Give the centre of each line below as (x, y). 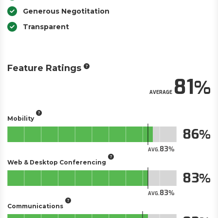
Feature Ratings (44, 68)
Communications (35, 206)
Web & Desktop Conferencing (57, 162)
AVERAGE (161, 92)
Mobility (21, 118)
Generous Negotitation (66, 11)
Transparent (46, 27)
